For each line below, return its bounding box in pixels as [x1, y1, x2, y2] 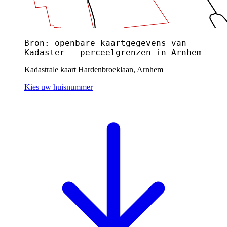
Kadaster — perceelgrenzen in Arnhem [24, 47, 202, 57]
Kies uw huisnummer [24, 82, 93, 91]
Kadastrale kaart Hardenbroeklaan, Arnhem [24, 65, 163, 74]
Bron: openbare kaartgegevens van [24, 37, 186, 48]
